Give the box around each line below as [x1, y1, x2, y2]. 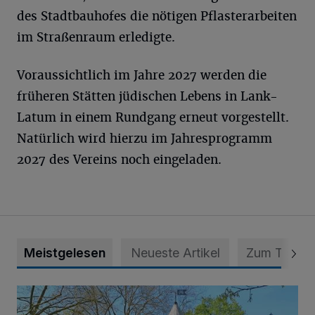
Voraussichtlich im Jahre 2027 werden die [17, 67, 266, 83]
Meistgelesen [24, 245, 105, 260]
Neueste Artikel [130, 245, 220, 260]
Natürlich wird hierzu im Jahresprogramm [17, 131, 272, 146]
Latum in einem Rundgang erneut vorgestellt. [17, 110, 289, 125]
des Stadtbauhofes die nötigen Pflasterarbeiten [17, 8, 297, 24]
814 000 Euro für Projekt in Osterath [16, 286, 201, 300]
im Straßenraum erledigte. [17, 30, 175, 45]
